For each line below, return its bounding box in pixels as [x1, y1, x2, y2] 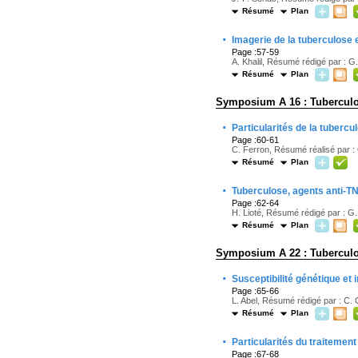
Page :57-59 [232, 47, 279, 57]
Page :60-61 [232, 135, 279, 145]
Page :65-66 [232, 286, 279, 296]
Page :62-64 [232, 198, 279, 208]
